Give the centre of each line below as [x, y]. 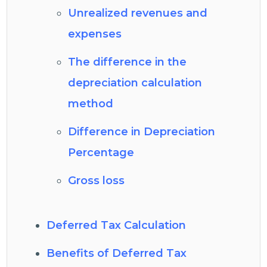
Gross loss [97, 181]
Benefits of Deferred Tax [117, 253]
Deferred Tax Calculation [117, 225]
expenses [95, 34]
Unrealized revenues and [138, 13]
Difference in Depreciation [142, 132]
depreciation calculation [135, 83]
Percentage [101, 153]
